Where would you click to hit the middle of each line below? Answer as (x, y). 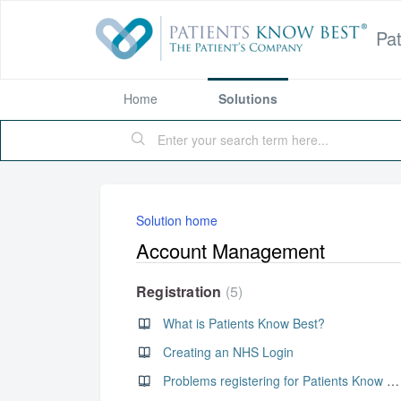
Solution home (177, 220)
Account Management (230, 250)
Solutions (248, 98)
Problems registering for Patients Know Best (393, 380)
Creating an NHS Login (228, 352)
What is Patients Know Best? (244, 323)
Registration (181, 291)
